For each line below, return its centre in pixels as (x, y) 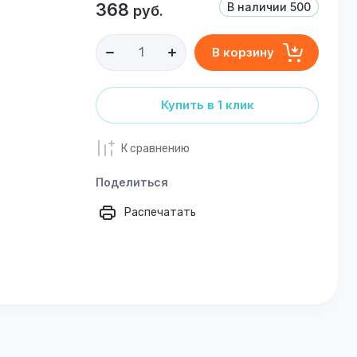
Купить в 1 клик (207, 105)
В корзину (243, 52)
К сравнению (155, 148)
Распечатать (160, 212)
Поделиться (132, 182)
